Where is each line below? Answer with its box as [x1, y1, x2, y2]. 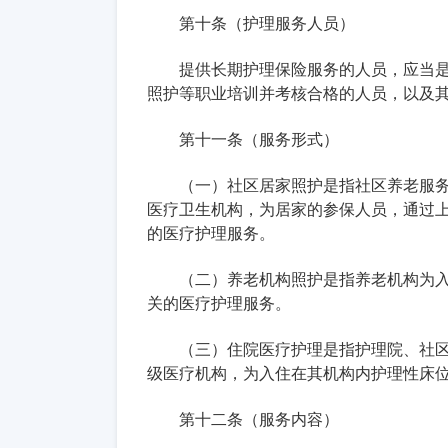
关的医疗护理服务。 [147, 292, 291, 314]
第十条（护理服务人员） [179, 12, 355, 34]
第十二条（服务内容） [179, 408, 339, 430]
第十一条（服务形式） [179, 128, 339, 150]
